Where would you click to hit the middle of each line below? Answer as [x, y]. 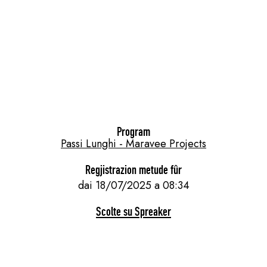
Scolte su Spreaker [133, 211]
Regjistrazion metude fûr [133, 169]
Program [133, 131]
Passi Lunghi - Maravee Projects [133, 143]
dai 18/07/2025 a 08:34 [133, 185]
